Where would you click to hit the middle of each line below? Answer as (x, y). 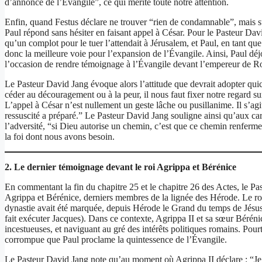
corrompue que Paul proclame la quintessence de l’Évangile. (116, 240)
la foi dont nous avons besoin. (60, 137)
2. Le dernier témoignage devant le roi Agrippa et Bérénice (120, 167)
